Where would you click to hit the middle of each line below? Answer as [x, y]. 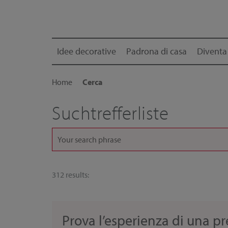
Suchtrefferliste [110, 112]
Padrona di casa [156, 51]
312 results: [70, 175]
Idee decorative [87, 51]
